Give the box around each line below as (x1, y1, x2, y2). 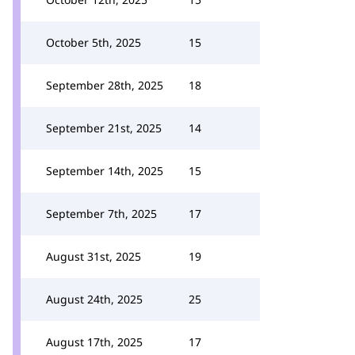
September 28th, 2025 (46, 78, 163, 93)
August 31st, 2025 (46, 249, 141, 264)
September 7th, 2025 (46, 206, 157, 221)
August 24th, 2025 (46, 292, 143, 307)
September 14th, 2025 (46, 163, 163, 178)
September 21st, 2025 (46, 120, 162, 136)
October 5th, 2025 (46, 35, 141, 50)
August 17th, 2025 (46, 334, 143, 349)
